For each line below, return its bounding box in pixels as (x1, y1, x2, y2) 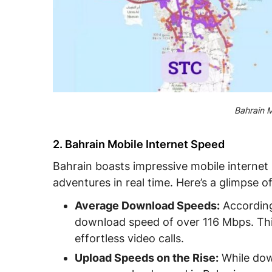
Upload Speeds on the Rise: (75, 251, 219, 265)
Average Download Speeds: (75, 199, 220, 212)
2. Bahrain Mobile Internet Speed (53, 138, 225, 151)
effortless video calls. (75, 232, 184, 245)
